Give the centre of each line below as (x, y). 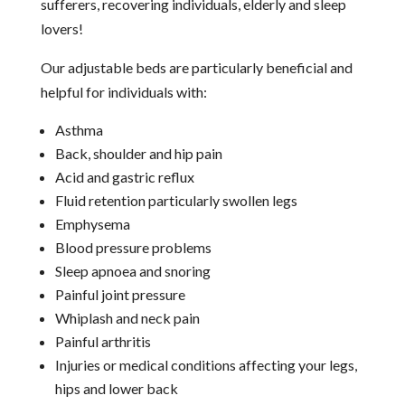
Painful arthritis (103, 341)
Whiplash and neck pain (127, 317)
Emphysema (92, 223)
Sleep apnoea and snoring (132, 270)
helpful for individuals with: (123, 91)
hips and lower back (116, 388)
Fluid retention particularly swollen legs (176, 200)
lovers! (61, 28)
